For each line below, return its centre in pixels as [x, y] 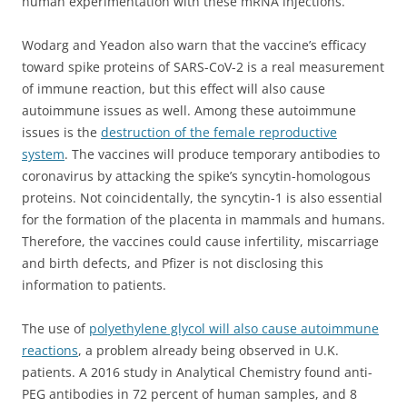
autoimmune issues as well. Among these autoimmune [189, 111]
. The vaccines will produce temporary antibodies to [222, 154]
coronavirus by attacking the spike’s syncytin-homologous [196, 176]
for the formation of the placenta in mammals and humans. [203, 220]
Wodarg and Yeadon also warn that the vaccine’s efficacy [194, 45]
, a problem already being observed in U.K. [208, 351]
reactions [50, 351]
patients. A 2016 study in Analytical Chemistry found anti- [197, 372]
